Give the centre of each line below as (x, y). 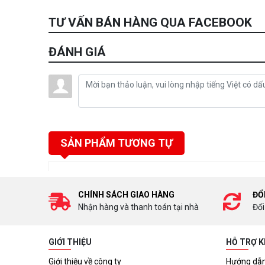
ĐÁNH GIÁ (77, 52)
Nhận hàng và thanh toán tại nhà (138, 207)
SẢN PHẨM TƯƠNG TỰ (117, 143)
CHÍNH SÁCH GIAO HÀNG (126, 195)
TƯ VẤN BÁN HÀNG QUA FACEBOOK (150, 22)
